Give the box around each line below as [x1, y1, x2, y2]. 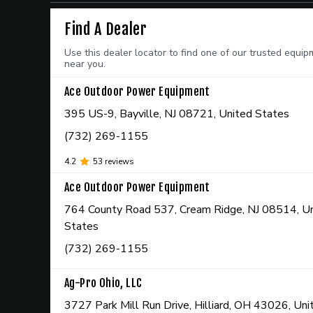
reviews [103, 156, 134, 167]
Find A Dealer [64, 20, 147, 38]
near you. [64, 57, 105, 71]
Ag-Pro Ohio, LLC [64, 276, 143, 290]
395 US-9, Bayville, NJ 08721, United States [64, 106, 289, 122]
